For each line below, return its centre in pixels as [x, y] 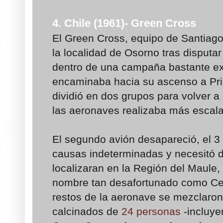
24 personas [151, 211]
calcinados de [87, 211]
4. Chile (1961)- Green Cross [124, 23]
